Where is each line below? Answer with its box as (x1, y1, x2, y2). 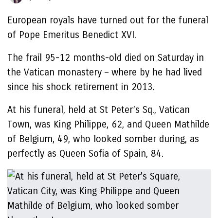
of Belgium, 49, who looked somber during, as (7, 133, 199, 145)
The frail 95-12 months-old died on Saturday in (7, 52, 204, 63)
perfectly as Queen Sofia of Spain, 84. (7, 148, 163, 159)
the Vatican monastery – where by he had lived (7, 67, 202, 78)
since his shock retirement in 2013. (7, 81, 158, 92)
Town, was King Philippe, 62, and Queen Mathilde (7, 119, 209, 130)
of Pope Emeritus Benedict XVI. (7, 29, 136, 40)
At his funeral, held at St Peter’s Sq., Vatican (7, 104, 190, 115)
